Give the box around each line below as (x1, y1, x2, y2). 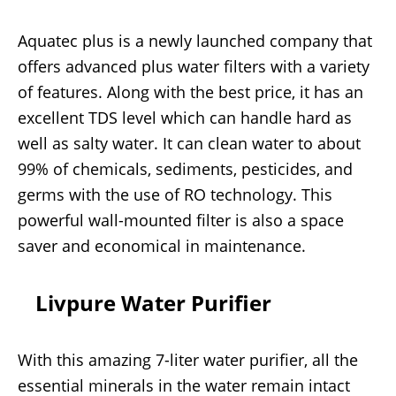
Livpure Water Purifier (35, 288, 271, 318)
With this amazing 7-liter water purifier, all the (18, 349, 358, 371)
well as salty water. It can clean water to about (18, 133, 361, 155)
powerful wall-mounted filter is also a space (18, 209, 344, 232)
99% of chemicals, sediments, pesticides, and (18, 158, 353, 180)
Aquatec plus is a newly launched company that (18, 30, 372, 52)
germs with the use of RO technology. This (18, 184, 332, 206)
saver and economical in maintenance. (18, 235, 306, 257)
